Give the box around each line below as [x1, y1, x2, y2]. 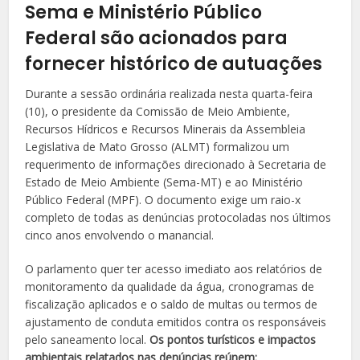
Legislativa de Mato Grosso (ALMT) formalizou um [25, 138, 290, 154]
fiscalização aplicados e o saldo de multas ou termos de [25, 296, 318, 312]
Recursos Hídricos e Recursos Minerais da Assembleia [25, 121, 306, 137]
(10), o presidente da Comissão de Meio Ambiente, [25, 103, 291, 119]
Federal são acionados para [25, 25, 288, 51]
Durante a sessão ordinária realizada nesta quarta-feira [25, 85, 313, 101]
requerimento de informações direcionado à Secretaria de [25, 156, 327, 172]
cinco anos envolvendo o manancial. [25, 227, 215, 243]
